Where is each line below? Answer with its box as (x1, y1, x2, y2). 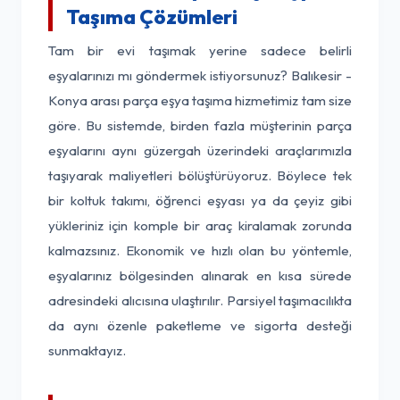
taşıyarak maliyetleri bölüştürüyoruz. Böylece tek (48, 167, 352, 184)
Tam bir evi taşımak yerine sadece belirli (48, 42, 352, 59)
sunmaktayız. (48, 342, 126, 359)
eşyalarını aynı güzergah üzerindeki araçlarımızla (48, 142, 352, 159)
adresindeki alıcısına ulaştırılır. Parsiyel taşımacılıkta (48, 292, 352, 309)
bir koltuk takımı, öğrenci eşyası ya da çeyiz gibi (48, 192, 352, 209)
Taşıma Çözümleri (66, 4, 237, 29)
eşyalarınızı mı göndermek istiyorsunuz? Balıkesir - (48, 67, 352, 84)
